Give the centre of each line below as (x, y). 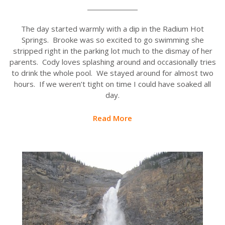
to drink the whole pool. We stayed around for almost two (113, 73)
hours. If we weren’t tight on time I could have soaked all (113, 84)
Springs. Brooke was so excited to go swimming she (113, 40)
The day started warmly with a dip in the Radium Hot (113, 29)
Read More (113, 118)
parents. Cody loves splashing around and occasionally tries (113, 62)
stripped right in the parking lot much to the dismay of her (113, 51)
